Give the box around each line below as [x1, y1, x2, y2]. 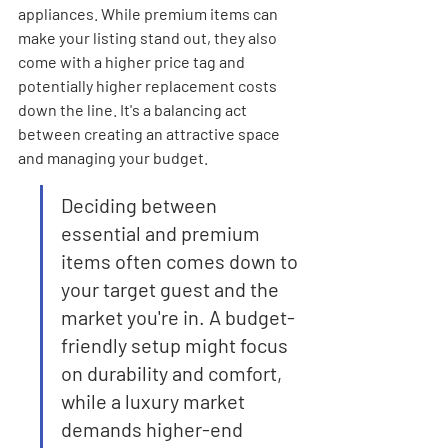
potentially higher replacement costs [18, 76, 280, 95]
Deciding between [61, 193, 221, 217]
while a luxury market [61, 389, 249, 413]
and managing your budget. [18, 148, 208, 167]
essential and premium [61, 221, 264, 245]
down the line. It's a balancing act [18, 100, 250, 119]
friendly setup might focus [61, 333, 292, 357]
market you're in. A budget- [61, 305, 295, 329]
